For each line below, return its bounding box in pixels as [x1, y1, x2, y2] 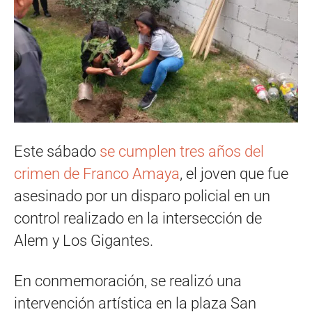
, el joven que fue [180, 165, 288, 182]
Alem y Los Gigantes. [14, 232, 153, 249]
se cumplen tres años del [100, 143, 264, 160]
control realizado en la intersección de [14, 210, 262, 227]
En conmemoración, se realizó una [14, 272, 242, 290]
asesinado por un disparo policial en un [14, 187, 270, 205]
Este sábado [14, 143, 100, 160]
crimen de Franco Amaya [14, 165, 180, 182]
